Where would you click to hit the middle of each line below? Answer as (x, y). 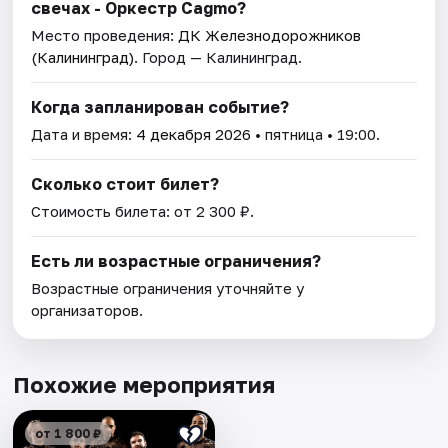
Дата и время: (84, 134)
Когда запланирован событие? (160, 107)
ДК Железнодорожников (270, 35)
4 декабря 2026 (194, 134)
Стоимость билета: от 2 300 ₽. (143, 211)
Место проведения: (105, 35)
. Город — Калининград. (218, 57)
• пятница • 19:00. (316, 134)
